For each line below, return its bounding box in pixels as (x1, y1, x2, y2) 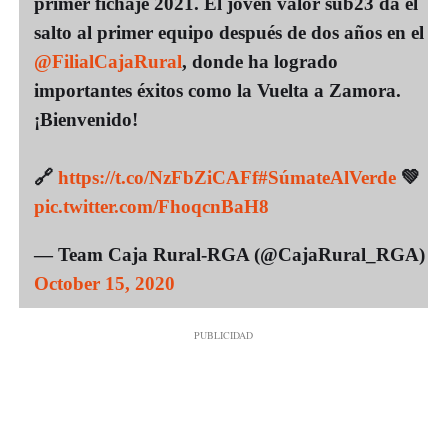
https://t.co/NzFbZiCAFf (58, 167, 258, 189)
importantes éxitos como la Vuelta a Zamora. (34, 80, 401, 102)
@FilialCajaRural (34, 51, 182, 73)
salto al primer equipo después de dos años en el (34, 22, 424, 44)
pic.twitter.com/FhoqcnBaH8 (34, 196, 269, 218)
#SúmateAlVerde (258, 167, 396, 189)
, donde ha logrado (182, 51, 338, 73)
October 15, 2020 (34, 273, 175, 295)
